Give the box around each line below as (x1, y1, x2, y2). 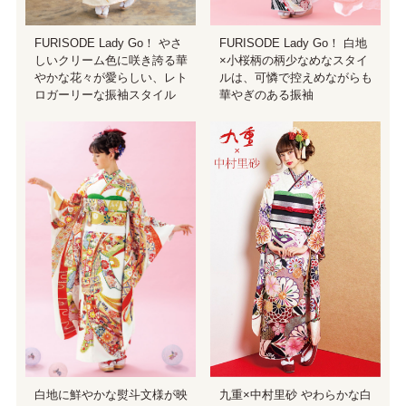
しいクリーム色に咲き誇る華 (34, 53, 188, 67)
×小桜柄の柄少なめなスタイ (218, 53, 368, 67)
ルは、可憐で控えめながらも (218, 70, 372, 84)
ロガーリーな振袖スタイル (34, 87, 176, 101)
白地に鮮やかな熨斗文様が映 (34, 388, 188, 402)
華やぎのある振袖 (218, 87, 314, 101)
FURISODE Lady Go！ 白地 (218, 35, 367, 50)
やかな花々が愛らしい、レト (34, 70, 188, 84)
